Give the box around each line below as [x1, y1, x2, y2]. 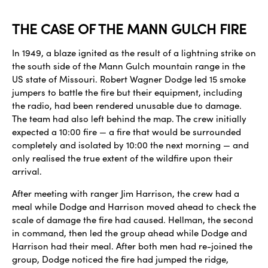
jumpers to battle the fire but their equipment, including [12, 86, 242, 99]
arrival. [12, 165, 42, 178]
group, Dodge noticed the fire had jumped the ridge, [12, 252, 229, 265]
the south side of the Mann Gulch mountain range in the [12, 60, 245, 72]
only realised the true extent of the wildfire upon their [12, 152, 233, 165]
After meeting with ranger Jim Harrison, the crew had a [12, 187, 239, 199]
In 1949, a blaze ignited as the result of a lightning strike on [12, 47, 256, 59]
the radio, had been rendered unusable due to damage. [12, 99, 242, 112]
